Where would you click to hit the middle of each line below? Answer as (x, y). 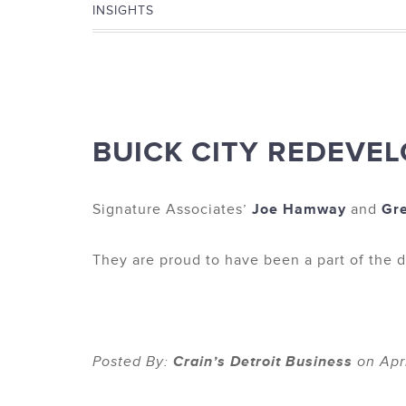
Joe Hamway (299, 209)
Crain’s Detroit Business (263, 362)
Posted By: (133, 362)
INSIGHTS (123, 10)
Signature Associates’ (172, 209)
